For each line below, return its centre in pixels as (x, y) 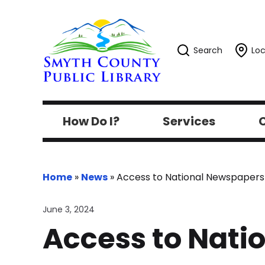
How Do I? (91, 121)
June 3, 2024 (69, 209)
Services (189, 121)
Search (208, 50)
